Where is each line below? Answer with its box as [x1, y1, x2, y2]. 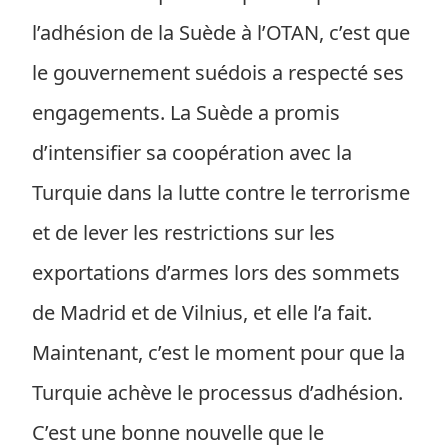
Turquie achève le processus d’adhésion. [32, 379, 403, 406]
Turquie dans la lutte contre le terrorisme [32, 179, 410, 206]
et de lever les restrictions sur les [32, 219, 335, 246]
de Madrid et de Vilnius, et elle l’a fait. [32, 299, 372, 326]
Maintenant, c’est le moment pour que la [32, 339, 405, 366]
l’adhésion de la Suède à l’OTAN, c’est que [32, 19, 410, 46]
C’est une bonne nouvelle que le [32, 419, 324, 446]
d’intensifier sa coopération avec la [32, 139, 352, 166]
